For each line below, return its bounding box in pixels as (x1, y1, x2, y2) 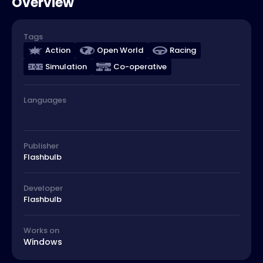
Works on (23, 224, 59, 236)
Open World (97, 44, 143, 56)
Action (45, 44, 70, 56)
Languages (23, 94, 66, 106)
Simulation (45, 60, 87, 72)
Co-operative (113, 60, 167, 72)
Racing (170, 44, 196, 56)
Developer (23, 182, 63, 194)
